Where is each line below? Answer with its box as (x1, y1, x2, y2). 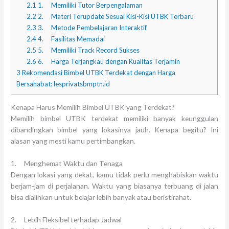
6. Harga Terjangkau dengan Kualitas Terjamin (36, 57, 180, 65)
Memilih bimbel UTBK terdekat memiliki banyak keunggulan (11, 114, 218, 123)
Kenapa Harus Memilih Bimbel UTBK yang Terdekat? (11, 103, 175, 111)
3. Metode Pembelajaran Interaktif (36, 24, 147, 32)
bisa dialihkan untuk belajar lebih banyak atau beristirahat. (11, 192, 192, 201)
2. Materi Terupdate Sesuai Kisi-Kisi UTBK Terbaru (36, 12, 194, 20)
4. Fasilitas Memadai (36, 35, 105, 43)
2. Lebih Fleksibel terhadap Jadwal (11, 215, 122, 224)
